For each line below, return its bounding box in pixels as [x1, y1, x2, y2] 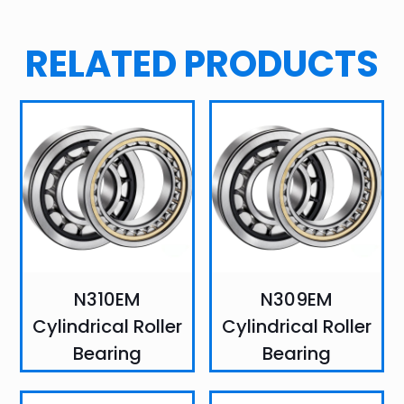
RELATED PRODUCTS [25, 39, 379, 90]
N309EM [260, 287, 333, 312]
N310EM [74, 287, 142, 312]
